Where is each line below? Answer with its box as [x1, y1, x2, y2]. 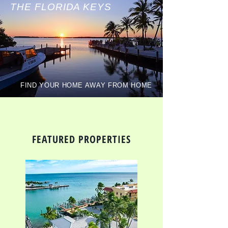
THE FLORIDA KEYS [10, 2, 112, 12]
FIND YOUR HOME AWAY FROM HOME [20, 81, 157, 89]
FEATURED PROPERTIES [32, 132, 131, 146]
